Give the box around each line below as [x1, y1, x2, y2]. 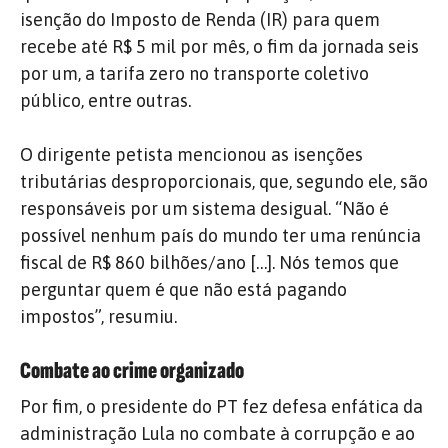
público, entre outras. [20, 89, 191, 111]
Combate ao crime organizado [20, 356, 244, 385]
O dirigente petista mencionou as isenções [20, 143, 363, 165]
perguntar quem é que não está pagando [20, 278, 347, 300]
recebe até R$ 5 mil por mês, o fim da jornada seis [20, 35, 419, 57]
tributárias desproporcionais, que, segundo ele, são [20, 170, 428, 192]
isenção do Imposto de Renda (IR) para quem [20, 8, 380, 30]
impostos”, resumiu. [20, 305, 177, 327]
